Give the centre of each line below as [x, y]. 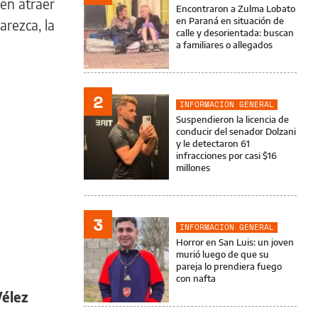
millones [193, 168]
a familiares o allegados [224, 45]
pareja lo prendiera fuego [229, 266]
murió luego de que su [223, 254]
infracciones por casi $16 [226, 155]
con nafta [196, 278]
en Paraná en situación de [230, 21]
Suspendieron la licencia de [232, 119]
